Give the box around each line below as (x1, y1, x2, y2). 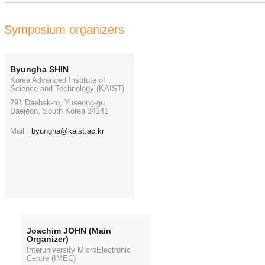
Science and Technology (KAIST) (10, 84, 124, 93)
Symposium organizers (4, 23, 124, 37)
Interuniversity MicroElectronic (27, 245, 131, 255)
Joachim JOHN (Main (27, 226, 111, 236)
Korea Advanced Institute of (10, 76, 105, 85)
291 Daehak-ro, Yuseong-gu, (10, 98, 107, 108)
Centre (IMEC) (27, 254, 76, 263)
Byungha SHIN (10, 64, 69, 75)
